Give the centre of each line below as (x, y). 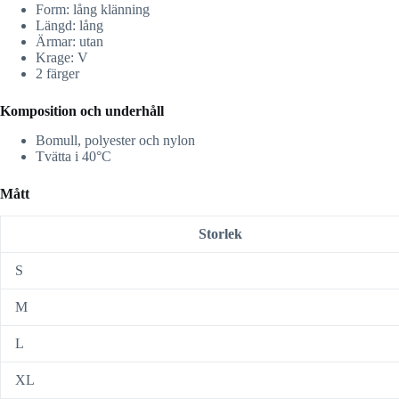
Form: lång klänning (93, 10)
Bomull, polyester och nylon (115, 141)
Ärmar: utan (69, 42)
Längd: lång (69, 26)
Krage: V (62, 58)
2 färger (57, 74)
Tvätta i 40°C (73, 157)
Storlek (220, 234)
